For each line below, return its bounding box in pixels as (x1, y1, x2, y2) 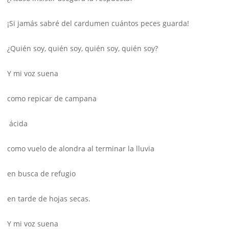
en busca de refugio (7, 169, 76, 179)
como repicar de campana (7, 94, 97, 104)
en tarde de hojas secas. (7, 194, 90, 204)
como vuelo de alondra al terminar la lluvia (7, 144, 154, 154)
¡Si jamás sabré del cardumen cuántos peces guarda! (7, 18, 189, 29)
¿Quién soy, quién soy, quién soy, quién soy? (7, 43, 158, 54)
